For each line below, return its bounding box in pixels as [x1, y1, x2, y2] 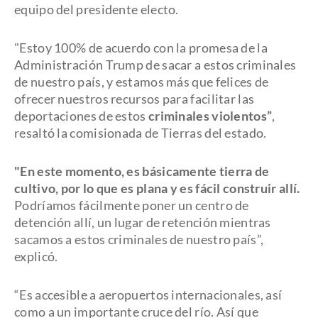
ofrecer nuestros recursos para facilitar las [14, 91, 255, 106]
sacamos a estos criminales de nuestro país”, [14, 231, 264, 247]
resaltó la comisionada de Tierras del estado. [14, 125, 267, 141]
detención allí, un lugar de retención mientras [14, 214, 271, 230]
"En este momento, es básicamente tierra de [14, 163, 270, 179]
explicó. [14, 248, 58, 264]
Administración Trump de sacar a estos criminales [14, 57, 297, 72]
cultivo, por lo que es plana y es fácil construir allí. [14, 180, 300, 196]
